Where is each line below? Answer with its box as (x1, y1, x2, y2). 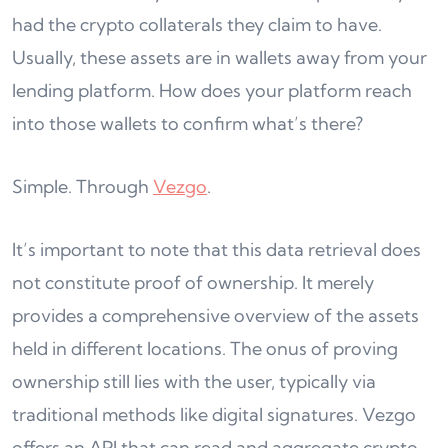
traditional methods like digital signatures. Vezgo (12, 402, 416, 426)
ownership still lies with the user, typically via (12, 369, 376, 393)
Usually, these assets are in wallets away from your (12, 45, 427, 69)
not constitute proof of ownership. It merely (12, 270, 374, 294)
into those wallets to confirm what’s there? (12, 111, 363, 135)
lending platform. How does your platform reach (12, 78, 412, 102)
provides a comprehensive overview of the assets (12, 303, 419, 327)
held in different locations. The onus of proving (12, 336, 398, 360)
